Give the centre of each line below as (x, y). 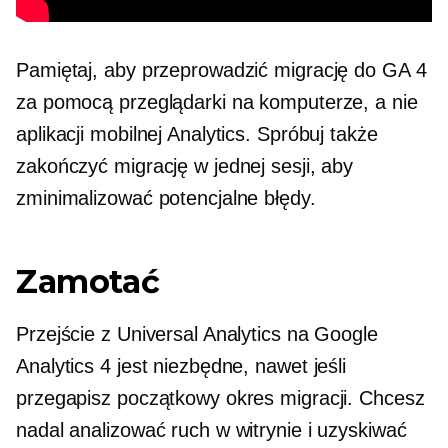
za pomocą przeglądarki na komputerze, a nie (217, 102)
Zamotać (88, 281)
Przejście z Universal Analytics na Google (197, 334)
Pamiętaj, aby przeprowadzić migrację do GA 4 (221, 70)
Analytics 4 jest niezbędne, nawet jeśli (181, 366)
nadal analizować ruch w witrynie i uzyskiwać (211, 430)
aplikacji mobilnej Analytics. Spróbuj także (197, 134)
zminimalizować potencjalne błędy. (166, 198)
